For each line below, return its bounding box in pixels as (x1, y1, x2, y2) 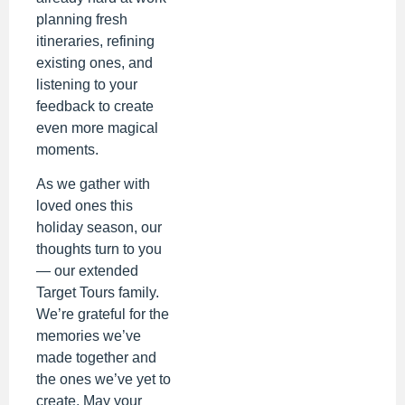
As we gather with (36, 176, 150, 193)
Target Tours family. (36, 285, 159, 301)
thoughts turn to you (36, 241, 162, 258)
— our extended (36, 263, 138, 279)
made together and (36, 350, 156, 366)
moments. (36, 141, 99, 157)
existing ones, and (36, 54, 153, 71)
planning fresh (36, 11, 127, 27)
